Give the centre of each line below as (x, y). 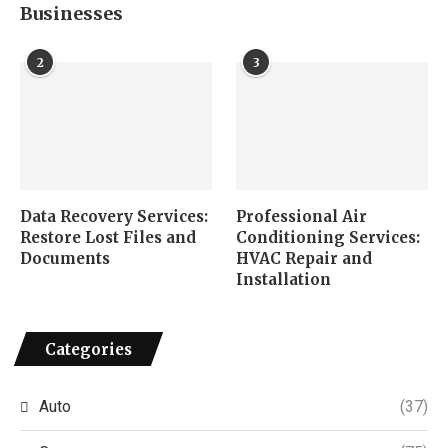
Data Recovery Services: (114, 216)
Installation (284, 279)
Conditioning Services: (328, 237)
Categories (88, 349)
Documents (65, 258)
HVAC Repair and (304, 258)
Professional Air (302, 216)
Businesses (71, 13)
